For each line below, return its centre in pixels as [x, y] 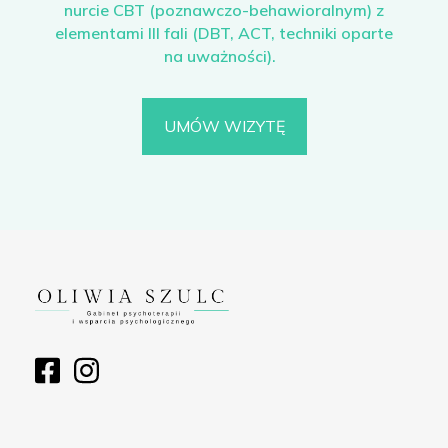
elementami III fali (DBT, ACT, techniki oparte [224, 33]
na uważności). [220, 56]
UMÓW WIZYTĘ [224, 126]
